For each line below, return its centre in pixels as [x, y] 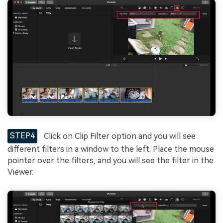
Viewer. [20, 172]
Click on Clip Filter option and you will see [119, 136]
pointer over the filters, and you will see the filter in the [111, 161]
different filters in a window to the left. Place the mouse [111, 149]
